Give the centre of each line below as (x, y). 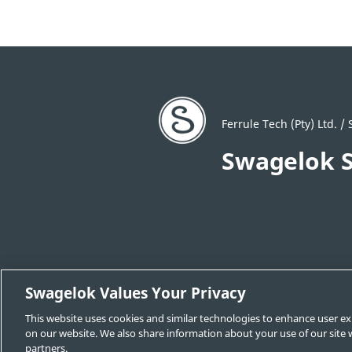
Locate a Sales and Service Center (245, 304)
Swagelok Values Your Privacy (136, 293)
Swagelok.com (197, 326)
